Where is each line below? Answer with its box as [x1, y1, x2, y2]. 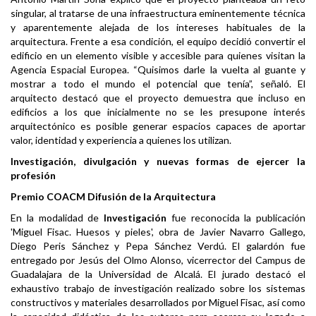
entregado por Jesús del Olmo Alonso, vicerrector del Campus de [11, 254, 305, 267]
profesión [11, 169, 56, 182]
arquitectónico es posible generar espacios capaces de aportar [11, 120, 305, 133]
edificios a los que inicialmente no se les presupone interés [11, 106, 305, 119]
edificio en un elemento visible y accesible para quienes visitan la [11, 49, 305, 62]
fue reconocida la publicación [171, 212, 305, 224]
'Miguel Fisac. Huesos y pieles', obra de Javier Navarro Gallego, [11, 226, 305, 238]
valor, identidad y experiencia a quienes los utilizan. [11, 134, 231, 147]
